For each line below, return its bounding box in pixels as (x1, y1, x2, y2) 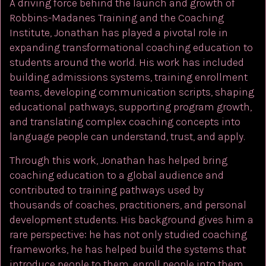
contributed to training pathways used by (9, 183, 204, 197)
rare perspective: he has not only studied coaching (9, 227, 247, 241)
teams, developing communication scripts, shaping (9, 85, 254, 99)
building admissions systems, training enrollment (9, 71, 248, 84)
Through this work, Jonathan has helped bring (9, 153, 227, 167)
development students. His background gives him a (9, 213, 254, 226)
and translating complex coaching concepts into (9, 115, 240, 129)
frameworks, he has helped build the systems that (9, 242, 246, 256)
